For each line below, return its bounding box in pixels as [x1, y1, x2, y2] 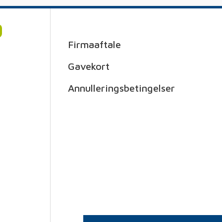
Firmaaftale [68, 39, 121, 50]
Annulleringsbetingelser [68, 82, 175, 94]
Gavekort [68, 60, 110, 72]
